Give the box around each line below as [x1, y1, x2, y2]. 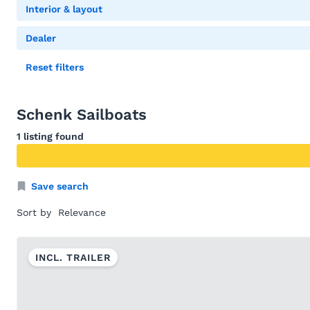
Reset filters [26, 62, 84, 73]
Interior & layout [26, 3, 102, 15]
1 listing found [17, 131, 84, 142]
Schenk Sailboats [17, 106, 147, 123]
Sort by [17, 207, 51, 218]
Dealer [26, 33, 56, 44]
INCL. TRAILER [35, 252, 111, 263]
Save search [31, 181, 89, 192]
